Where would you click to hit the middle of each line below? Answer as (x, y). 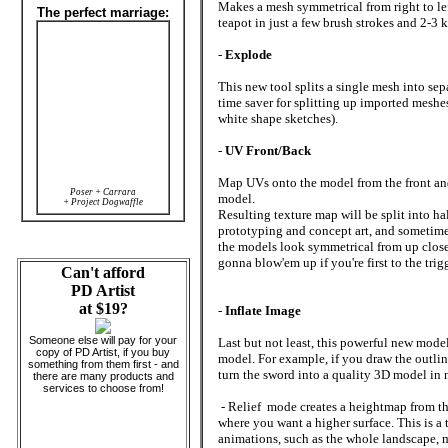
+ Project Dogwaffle (103, 202)
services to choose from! (103, 388)
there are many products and (103, 376)
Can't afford (103, 272)
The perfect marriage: (103, 12)
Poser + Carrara (103, 192)
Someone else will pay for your (103, 340)
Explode (248, 54)
